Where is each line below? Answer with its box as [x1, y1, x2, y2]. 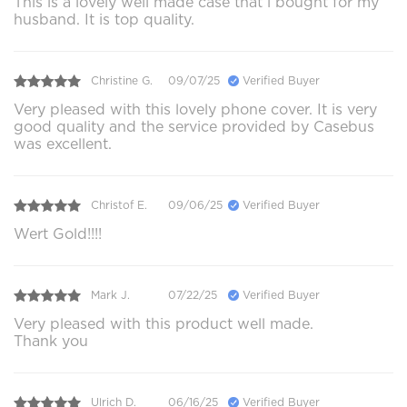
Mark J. [91, 288, 130, 303]
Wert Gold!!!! [14, 224, 102, 243]
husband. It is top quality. [14, 10, 194, 28]
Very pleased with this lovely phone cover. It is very [14, 100, 377, 118]
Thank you [14, 332, 88, 350]
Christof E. [91, 198, 147, 213]
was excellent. [14, 134, 112, 153]
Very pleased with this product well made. [14, 314, 313, 333]
